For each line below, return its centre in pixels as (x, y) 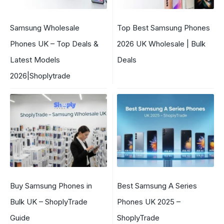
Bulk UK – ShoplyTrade (49, 201)
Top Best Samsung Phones (163, 28)
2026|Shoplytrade (40, 76)
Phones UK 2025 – (149, 201)
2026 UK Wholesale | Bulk (161, 44)
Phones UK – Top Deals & (54, 44)
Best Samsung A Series (157, 185)
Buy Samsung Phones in (51, 185)
